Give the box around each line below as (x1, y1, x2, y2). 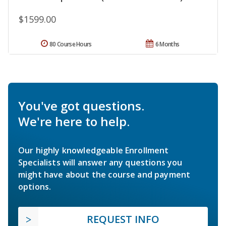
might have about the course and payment (18, 168, 191, 180)
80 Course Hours (49, 39, 92, 48)
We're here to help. (18, 112, 130, 130)
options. (18, 181, 51, 192)
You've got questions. (18, 97, 144, 114)
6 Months (155, 39, 180, 48)
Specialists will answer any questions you (18, 156, 183, 168)
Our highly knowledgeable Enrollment (18, 144, 169, 156)
